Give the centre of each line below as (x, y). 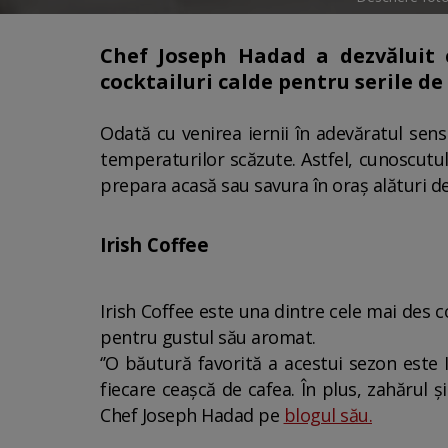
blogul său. (327, 415)
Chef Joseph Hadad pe (192, 415)
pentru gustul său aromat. (208, 337)
